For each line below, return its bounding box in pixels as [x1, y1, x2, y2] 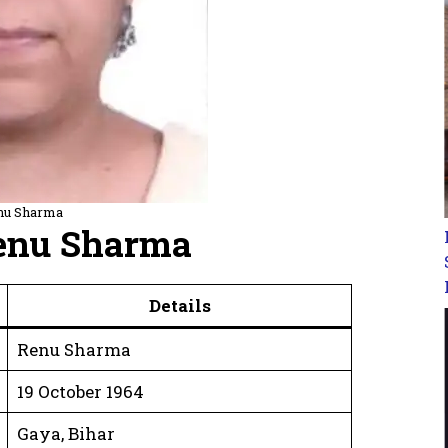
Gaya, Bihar [16, 421, 115, 445]
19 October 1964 [16, 379, 144, 403]
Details [148, 293, 211, 317]
